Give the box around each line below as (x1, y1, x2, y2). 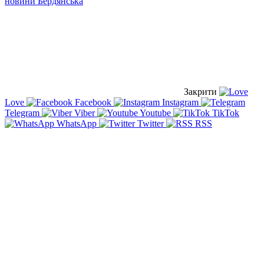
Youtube (138, 107, 173, 118)
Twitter (135, 118, 166, 128)
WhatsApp (54, 118, 99, 128)
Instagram (160, 97, 201, 107)
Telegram (5, 107, 42, 118)
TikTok (210, 107, 239, 118)
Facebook (72, 97, 114, 107)
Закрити (181, 86, 219, 97)
